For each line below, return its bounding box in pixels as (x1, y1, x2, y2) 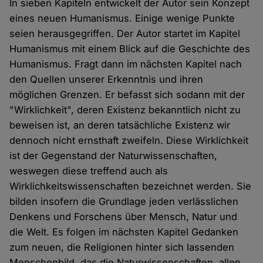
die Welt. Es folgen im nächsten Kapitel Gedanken (9, 226, 239, 238)
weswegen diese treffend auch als (9, 165, 168, 177)
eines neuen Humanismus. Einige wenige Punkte (9, 12, 235, 25)
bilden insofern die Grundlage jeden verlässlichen (9, 195, 239, 208)
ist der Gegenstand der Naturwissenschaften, (9, 150, 218, 162)
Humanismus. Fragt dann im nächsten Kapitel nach (9, 58, 242, 70)
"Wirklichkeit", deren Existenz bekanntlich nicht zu (9, 104, 241, 116)
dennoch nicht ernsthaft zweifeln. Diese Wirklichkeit (9, 134, 249, 147)
